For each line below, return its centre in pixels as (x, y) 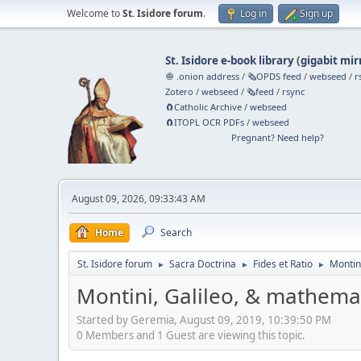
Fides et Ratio (283, 264)
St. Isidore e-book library (230, 60)
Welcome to (95, 13)
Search (176, 232)
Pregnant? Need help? (277, 137)
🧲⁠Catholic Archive (204, 107)
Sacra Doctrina (203, 264)
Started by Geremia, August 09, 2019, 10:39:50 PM (204, 320)
